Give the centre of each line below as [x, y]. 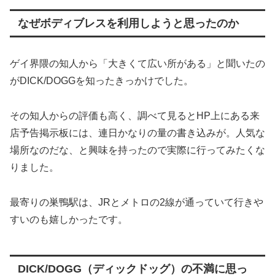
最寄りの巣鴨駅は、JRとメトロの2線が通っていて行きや [137, 202]
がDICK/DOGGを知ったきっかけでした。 [102, 81]
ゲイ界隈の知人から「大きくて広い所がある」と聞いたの [137, 64]
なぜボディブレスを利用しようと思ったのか [128, 24]
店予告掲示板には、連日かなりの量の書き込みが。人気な [137, 133]
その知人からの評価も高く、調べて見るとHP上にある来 [135, 116]
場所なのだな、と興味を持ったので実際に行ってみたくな [137, 150]
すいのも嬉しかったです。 [69, 219]
